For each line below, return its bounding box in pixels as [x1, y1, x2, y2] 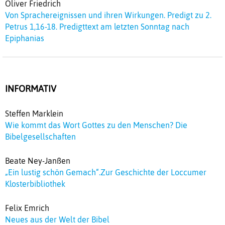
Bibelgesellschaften [5, 132, 76, 141]
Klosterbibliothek [5, 179, 65, 188]
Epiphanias [5, 33, 44, 43]
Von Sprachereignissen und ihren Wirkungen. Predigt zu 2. [5, 10, 211, 20]
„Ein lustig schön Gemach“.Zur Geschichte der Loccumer [5, 167, 206, 177]
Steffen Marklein [5, 108, 63, 118]
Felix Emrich [5, 203, 49, 212]
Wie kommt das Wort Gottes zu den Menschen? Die [5, 120, 187, 130]
